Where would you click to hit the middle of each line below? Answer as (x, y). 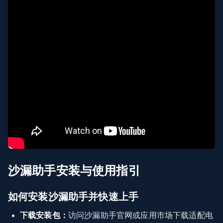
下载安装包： (44, 215)
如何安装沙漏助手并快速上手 (73, 197)
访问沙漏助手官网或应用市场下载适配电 (140, 215)
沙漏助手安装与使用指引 (74, 170)
